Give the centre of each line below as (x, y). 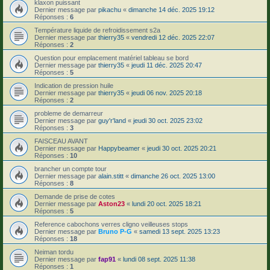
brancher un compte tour (71, 168)
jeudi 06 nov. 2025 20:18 (167, 93)
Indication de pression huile (74, 85)
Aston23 (111, 203)
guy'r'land (112, 120)
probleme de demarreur (69, 113)
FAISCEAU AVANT (61, 141)
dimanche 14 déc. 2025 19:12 (171, 9)
